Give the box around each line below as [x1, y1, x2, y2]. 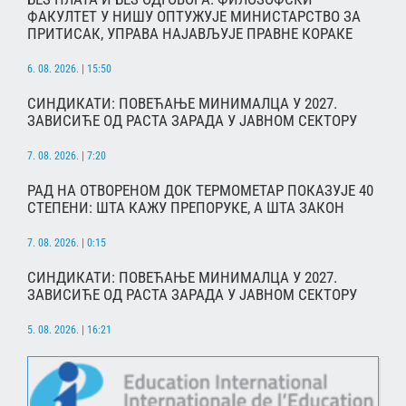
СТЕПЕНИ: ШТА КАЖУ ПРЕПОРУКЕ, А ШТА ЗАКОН [27, 198, 344, 217]
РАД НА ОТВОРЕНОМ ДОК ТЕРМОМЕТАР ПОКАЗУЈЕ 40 [27, 181, 373, 200]
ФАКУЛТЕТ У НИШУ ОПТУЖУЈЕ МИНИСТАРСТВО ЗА [27, 7, 361, 26]
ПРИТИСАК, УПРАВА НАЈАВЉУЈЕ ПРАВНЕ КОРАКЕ [27, 24, 353, 43]
